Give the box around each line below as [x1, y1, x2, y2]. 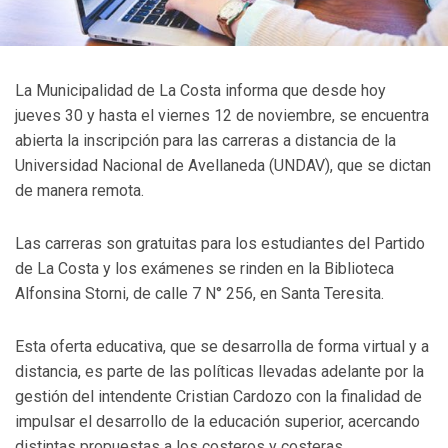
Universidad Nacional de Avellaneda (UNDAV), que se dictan [15, 156, 431, 176]
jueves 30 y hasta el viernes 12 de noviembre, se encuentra [15, 106, 429, 126]
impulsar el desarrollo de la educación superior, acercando [15, 412, 420, 432]
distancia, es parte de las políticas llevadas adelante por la [15, 362, 424, 382]
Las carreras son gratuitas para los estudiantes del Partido [15, 234, 425, 254]
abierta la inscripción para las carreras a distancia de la [15, 131, 396, 151]
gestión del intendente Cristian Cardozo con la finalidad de [15, 387, 422, 407]
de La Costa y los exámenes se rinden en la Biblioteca [15, 259, 394, 279]
